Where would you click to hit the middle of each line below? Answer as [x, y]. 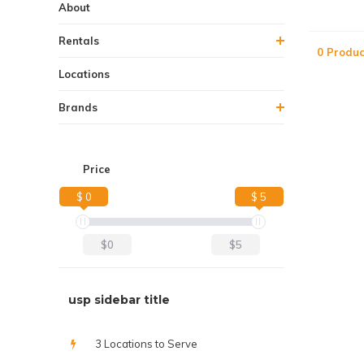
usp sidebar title [119, 300]
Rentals [79, 41]
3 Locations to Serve [146, 344]
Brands [78, 107]
